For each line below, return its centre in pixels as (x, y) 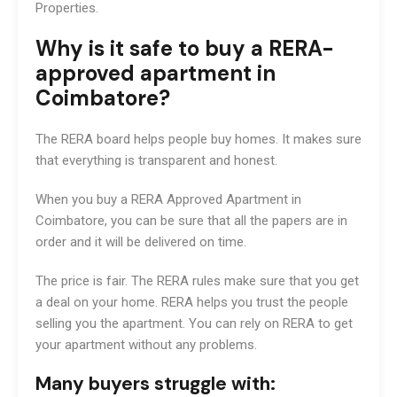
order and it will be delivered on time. (143, 241)
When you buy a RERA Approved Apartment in (168, 199)
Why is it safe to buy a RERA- (185, 48)
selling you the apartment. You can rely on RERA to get (194, 323)
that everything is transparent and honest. (156, 160)
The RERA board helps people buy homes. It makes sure (198, 139)
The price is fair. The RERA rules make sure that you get (197, 280)
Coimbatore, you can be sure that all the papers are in (191, 220)
